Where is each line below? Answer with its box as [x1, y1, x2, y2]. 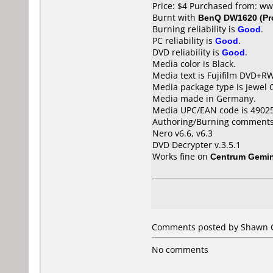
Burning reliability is [152, 23, 238, 35]
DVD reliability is [152, 46, 222, 58]
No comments [152, 244, 208, 255]
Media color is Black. [152, 58, 236, 69]
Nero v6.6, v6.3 [152, 127, 213, 139]
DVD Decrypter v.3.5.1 [152, 139, 241, 151]
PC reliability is [152, 35, 215, 46]
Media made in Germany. [152, 93, 256, 104]
